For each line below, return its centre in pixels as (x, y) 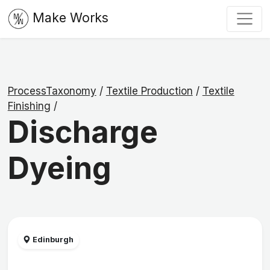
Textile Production (149, 91)
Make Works (70, 18)
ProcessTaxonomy (52, 91)
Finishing (29, 106)
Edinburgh (52, 240)
